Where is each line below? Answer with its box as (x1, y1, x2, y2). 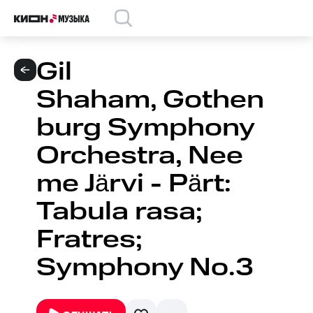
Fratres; (36, 222, 143, 258)
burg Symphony (36, 110, 254, 146)
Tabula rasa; (36, 194, 203, 230)
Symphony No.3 (36, 250, 254, 286)
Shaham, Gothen (36, 82, 264, 118)
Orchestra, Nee (36, 138, 243, 174)
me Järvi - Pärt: (36, 166, 231, 202)
